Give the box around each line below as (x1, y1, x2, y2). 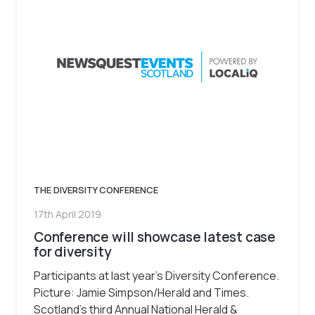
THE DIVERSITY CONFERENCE (34, 183, 158, 196)
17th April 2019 (34, 207, 101, 221)
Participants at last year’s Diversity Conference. (34, 267, 279, 283)
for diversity (34, 242, 112, 261)
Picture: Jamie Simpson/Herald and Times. (34, 284, 249, 300)
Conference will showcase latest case (34, 227, 276, 246)
